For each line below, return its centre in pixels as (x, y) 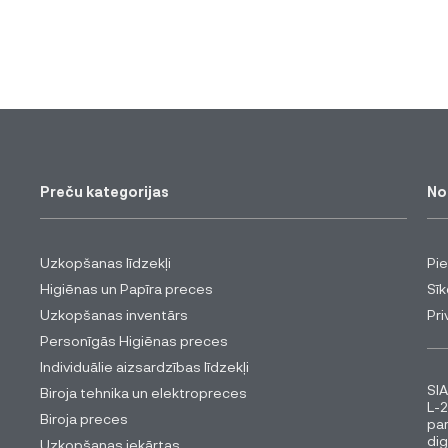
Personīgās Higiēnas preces (134, 341)
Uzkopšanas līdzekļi (105, 263)
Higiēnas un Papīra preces (126, 289)
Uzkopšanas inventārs (114, 315)
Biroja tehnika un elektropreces (143, 393)
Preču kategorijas (104, 192)
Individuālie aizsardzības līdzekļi (144, 367)
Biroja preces (84, 419)
